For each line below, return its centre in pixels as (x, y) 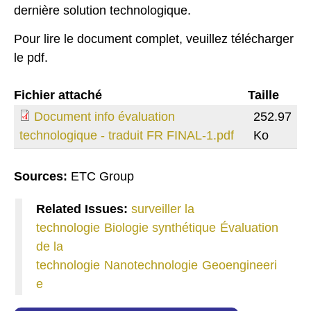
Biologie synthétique (160, 227)
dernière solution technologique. (102, 11)
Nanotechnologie (151, 265)
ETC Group (102, 176)
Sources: (42, 176)
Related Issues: (84, 209)
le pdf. (31, 57)
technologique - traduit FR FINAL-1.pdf (127, 135)
